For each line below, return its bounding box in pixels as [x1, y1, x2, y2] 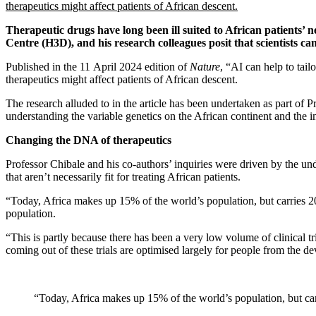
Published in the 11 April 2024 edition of [6, 61, 190, 73]
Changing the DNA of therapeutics [6, 134, 171, 147]
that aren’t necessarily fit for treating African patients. [6, 171, 241, 183]
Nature [190, 61, 220, 73]
